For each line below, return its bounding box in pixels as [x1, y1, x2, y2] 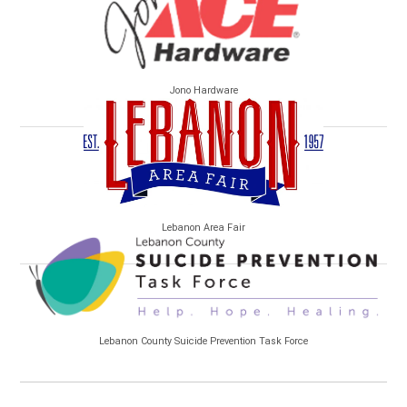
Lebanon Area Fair [162, 222, 245, 234]
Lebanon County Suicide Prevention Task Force [99, 334, 308, 347]
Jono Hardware [169, 84, 238, 96]
